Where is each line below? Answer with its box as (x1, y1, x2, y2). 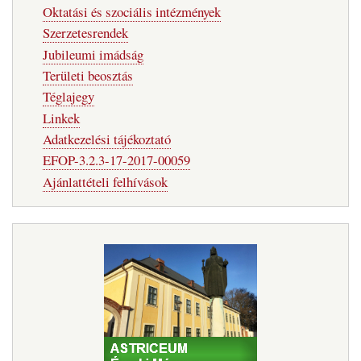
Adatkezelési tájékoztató (42, 129, 171, 148)
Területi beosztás (42, 65, 133, 85)
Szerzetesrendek (42, 23, 128, 43)
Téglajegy (42, 87, 94, 106)
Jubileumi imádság (42, 44, 143, 64)
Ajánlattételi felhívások (42, 172, 168, 191)
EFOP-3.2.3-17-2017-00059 (42, 151, 190, 170)
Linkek (42, 108, 80, 127)
